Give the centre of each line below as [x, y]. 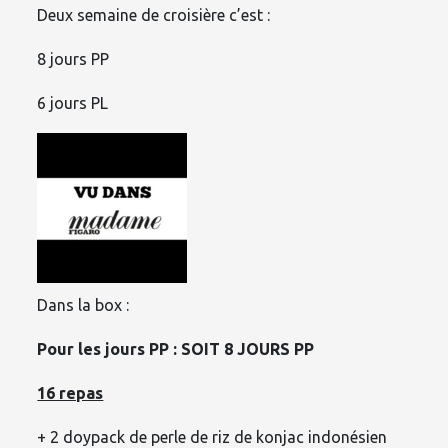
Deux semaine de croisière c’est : [154, 15]
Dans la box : [83, 305]
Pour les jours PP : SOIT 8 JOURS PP [176, 349]
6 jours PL [73, 103]
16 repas [70, 393]
